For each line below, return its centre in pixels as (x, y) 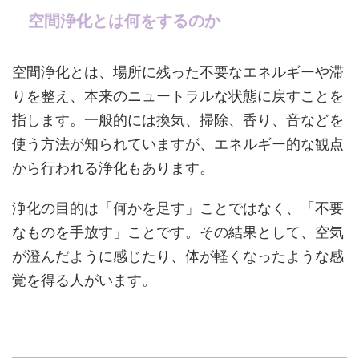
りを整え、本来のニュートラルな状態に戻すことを (178, 96)
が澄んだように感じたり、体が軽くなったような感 (178, 256)
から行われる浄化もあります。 (113, 168)
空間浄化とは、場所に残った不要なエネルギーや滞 (178, 72)
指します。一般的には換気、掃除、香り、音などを (178, 120)
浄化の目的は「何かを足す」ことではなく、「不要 (178, 208)
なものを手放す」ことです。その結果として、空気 (178, 232)
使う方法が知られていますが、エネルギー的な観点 (178, 144)
